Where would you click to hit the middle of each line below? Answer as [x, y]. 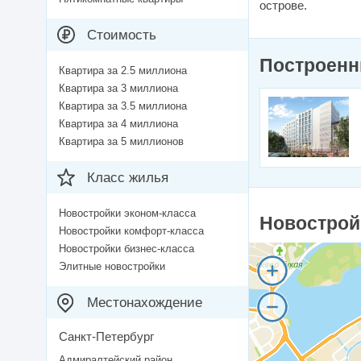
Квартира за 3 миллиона [118, 89]
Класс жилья [128, 178]
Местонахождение [145, 303]
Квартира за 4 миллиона [118, 124]
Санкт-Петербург [106, 337]
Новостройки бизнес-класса [127, 249]
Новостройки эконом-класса [127, 214]
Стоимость [122, 35]
